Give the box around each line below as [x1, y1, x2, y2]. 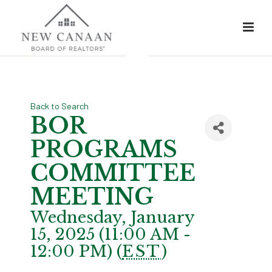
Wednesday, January [30, 208, 194, 228]
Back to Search [30, 101, 89, 112]
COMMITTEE [30, 160, 195, 188]
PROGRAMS [30, 136, 177, 164]
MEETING [30, 183, 154, 211]
